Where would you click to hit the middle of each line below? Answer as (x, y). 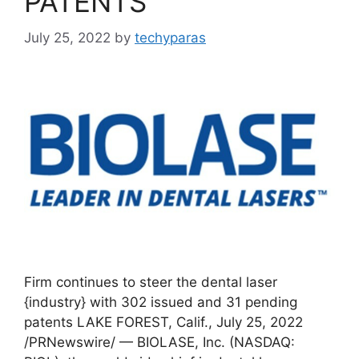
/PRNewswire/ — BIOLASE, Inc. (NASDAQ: (159, 342)
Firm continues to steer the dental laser (151, 282)
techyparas (170, 37)
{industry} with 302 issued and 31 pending (161, 302)
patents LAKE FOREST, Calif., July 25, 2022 (163, 322)
